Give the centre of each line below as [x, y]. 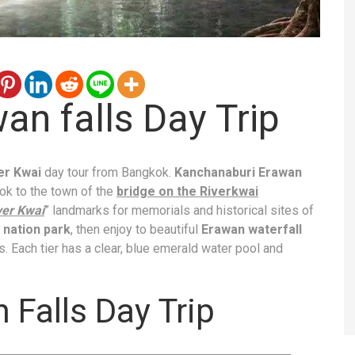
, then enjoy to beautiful [136, 229]
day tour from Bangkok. [109, 172]
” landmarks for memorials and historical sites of [179, 210]
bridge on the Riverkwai [187, 191]
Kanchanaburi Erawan [238, 172]
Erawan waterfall [252, 229]
